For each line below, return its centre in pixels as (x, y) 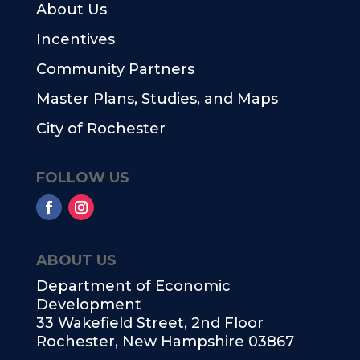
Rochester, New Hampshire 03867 (165, 342)
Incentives (75, 39)
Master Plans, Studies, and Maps (157, 99)
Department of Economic (133, 286)
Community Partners (115, 69)
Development (88, 305)
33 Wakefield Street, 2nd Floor (149, 323)
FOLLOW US (82, 178)
